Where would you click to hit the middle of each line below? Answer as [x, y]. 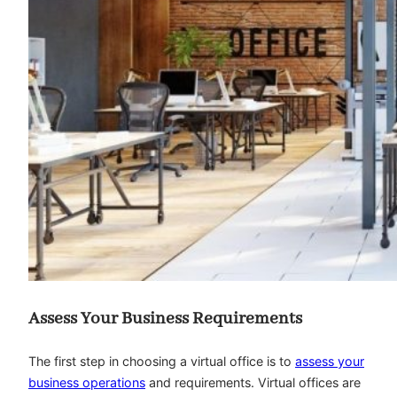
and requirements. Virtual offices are [253, 382]
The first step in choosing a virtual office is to [162, 361]
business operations [87, 382]
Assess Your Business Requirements [165, 319]
